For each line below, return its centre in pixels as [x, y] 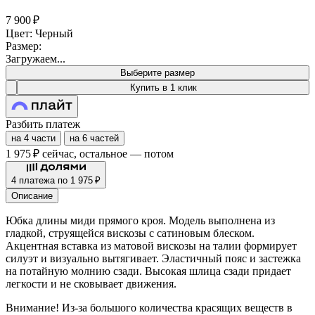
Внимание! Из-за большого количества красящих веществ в [149, 307]
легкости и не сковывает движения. [91, 283]
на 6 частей [94, 138]
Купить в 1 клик [163, 87]
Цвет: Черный [39, 33]
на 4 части [33, 138]
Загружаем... [36, 58]
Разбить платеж [43, 124]
